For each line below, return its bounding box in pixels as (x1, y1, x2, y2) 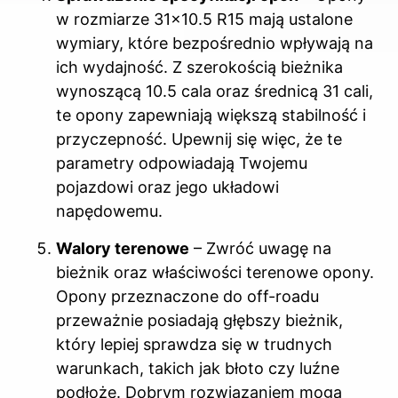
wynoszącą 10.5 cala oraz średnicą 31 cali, (56, 82, 373, 101)
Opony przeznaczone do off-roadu (56, 286, 319, 306)
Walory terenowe (56, 238, 189, 258)
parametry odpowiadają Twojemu (56, 154, 307, 173)
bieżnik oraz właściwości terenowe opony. (56, 262, 374, 282)
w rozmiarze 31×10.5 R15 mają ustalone (56, 10, 353, 29)
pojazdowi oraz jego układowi (56, 178, 279, 197)
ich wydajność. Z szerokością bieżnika (56, 58, 343, 77)
